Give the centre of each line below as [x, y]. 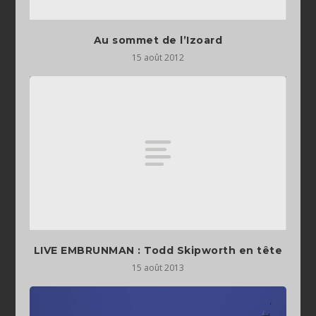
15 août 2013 [158, 267]
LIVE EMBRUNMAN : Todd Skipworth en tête [158, 250]
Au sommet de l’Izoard [158, 41]
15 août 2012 [158, 58]
